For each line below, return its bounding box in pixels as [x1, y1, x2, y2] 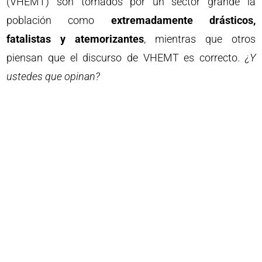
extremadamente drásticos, [111, 13, 256, 26]
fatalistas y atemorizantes [6, 32, 144, 45]
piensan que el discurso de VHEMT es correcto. [6, 51, 245, 64]
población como [6, 13, 111, 26]
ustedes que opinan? [6, 70, 101, 82]
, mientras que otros [144, 32, 256, 45]
